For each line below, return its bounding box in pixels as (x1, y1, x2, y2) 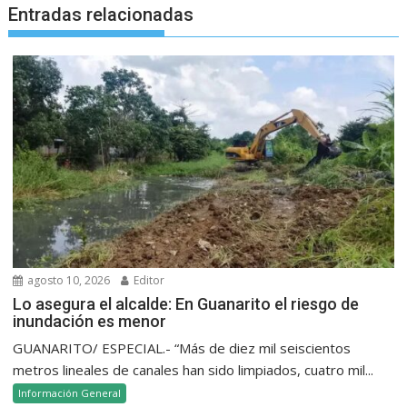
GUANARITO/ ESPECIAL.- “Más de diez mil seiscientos (13, 339, 352, 358)
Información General (18, 386, 122, 401)
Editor (131, 273, 165, 289)
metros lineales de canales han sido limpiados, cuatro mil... (13, 361, 374, 380)
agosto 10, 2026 (25, 273, 111, 289)
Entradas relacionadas (8, 3, 194, 25)
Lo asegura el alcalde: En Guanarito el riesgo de (13, 294, 360, 314)
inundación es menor (13, 312, 167, 332)
